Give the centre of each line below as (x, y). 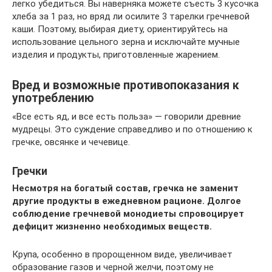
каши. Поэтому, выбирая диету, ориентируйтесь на (120, 29)
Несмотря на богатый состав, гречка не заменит (125, 188)
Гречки (30, 171)
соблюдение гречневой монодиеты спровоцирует (128, 213)
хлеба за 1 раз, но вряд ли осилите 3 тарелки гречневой (131, 16)
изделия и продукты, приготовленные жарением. (116, 54)
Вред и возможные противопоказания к (126, 85)
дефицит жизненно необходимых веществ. (112, 226)
